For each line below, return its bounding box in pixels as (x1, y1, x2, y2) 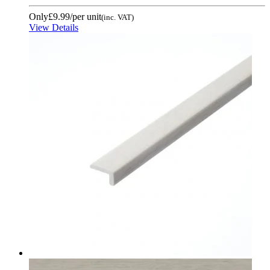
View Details (29, 22, 78, 33)
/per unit (70, 11, 101, 22)
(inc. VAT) (101, 12, 134, 22)
